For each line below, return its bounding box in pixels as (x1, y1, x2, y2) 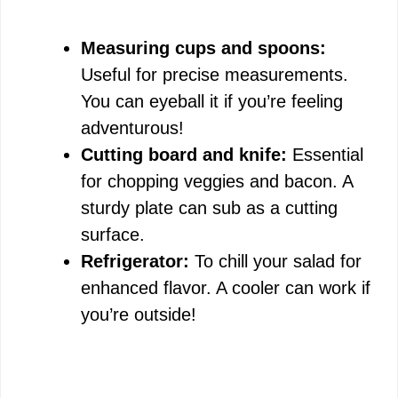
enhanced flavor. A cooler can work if (81, 278, 370, 298)
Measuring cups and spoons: (81, 38, 326, 59)
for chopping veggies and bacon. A (81, 171, 353, 192)
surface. (81, 225, 145, 245)
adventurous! (81, 118, 184, 139)
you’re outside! (81, 305, 196, 325)
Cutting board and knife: (81, 145, 287, 165)
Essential (287, 145, 363, 165)
